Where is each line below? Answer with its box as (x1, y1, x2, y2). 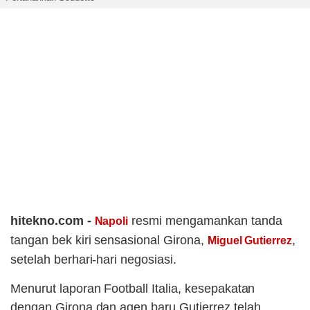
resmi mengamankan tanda (128, 214, 282, 228)
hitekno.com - (10, 214, 95, 228)
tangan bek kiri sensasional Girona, (10, 233, 208, 248)
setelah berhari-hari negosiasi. (10, 253, 176, 267)
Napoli (94, 215, 129, 228)
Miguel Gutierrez (207, 235, 293, 247)
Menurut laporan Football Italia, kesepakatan (10, 282, 255, 296)
